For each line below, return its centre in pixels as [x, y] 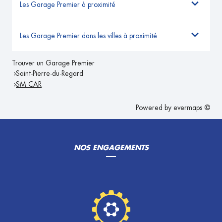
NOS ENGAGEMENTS [111, 148]
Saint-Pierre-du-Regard [50, 74]
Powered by [155, 108]
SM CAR [29, 84]
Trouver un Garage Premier [53, 63]
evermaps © [192, 108]
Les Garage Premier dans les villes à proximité [88, 35]
